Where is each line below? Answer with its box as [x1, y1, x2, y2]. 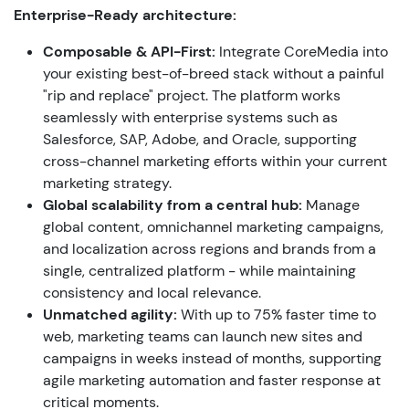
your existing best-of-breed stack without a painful [43, 63, 384, 83]
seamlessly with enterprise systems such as [43, 107, 338, 127]
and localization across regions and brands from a [43, 238, 376, 258]
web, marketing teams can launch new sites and [43, 326, 362, 346]
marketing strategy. [43, 173, 172, 193]
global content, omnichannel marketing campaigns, [43, 216, 383, 236]
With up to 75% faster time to [181, 304, 376, 324]
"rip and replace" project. [43, 85, 212, 105]
